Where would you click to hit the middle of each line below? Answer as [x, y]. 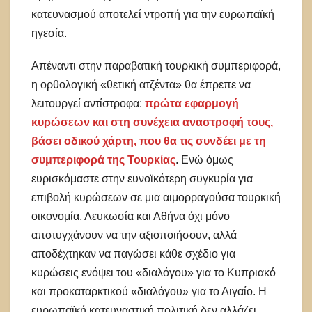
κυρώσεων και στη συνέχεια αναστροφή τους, [152, 122]
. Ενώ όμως [204, 159]
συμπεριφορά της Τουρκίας [103, 159]
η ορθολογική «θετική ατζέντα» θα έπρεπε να [141, 84]
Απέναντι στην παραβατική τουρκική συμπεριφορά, [156, 65]
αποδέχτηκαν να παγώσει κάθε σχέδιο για [133, 253]
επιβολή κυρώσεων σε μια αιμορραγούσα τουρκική [156, 197]
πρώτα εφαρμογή [192, 103]
